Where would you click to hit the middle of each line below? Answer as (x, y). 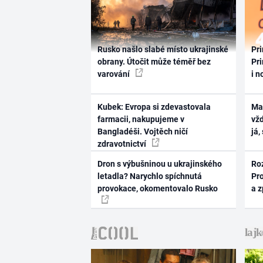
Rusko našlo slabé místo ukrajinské (163, 50)
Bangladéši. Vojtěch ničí (142, 131)
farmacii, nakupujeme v (141, 119)
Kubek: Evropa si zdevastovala (154, 107)
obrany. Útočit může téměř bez (154, 62)
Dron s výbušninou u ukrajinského (159, 164)
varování (114, 74)
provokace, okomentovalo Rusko (157, 189)
